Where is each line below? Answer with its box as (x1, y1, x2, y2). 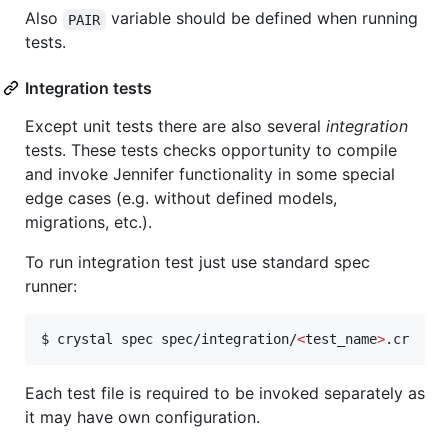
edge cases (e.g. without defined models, (25, 188, 337, 209)
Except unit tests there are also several (25, 116, 326, 137)
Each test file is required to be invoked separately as (25, 383, 425, 404)
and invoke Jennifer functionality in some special (25, 164, 395, 185)
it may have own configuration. (25, 407, 260, 428)
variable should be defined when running (105, 8, 423, 29)
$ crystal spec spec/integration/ (41, 331, 297, 348)
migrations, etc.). (25, 212, 152, 233)
